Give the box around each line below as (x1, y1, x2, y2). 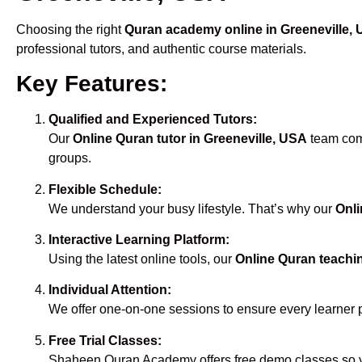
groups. (48, 151, 91, 166)
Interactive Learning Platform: (48, 232, 229, 246)
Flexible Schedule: (48, 182, 162, 196)
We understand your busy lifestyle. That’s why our (48, 201, 335, 216)
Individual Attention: (48, 283, 171, 297)
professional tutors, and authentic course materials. (16, 41, 306, 56)
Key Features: (16, 71, 167, 97)
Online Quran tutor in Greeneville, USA (73, 132, 307, 146)
